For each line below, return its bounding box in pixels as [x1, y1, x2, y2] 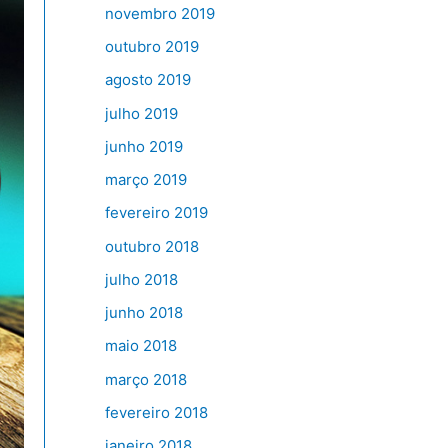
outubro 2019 [104, 37, 199, 57]
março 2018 [104, 369, 187, 389]
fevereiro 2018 [104, 402, 208, 422]
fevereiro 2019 [104, 203, 208, 223]
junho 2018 [104, 303, 183, 323]
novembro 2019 [104, 3, 215, 23]
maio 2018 [104, 336, 177, 356]
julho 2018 [104, 269, 178, 289]
